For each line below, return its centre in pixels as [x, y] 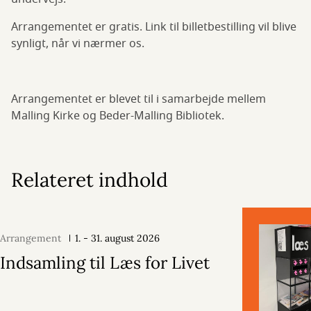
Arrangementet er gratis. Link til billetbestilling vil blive [154, 27]
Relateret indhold [90, 180]
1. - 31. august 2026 [117, 238]
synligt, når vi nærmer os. [78, 44]
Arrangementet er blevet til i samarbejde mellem [138, 99]
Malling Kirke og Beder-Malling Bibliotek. [119, 116]
